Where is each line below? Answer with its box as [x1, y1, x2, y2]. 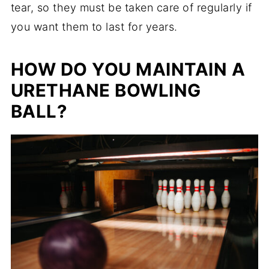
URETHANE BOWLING [10, 79, 201, 101]
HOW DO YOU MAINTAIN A [10, 58, 246, 80]
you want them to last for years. [10, 20, 181, 33]
